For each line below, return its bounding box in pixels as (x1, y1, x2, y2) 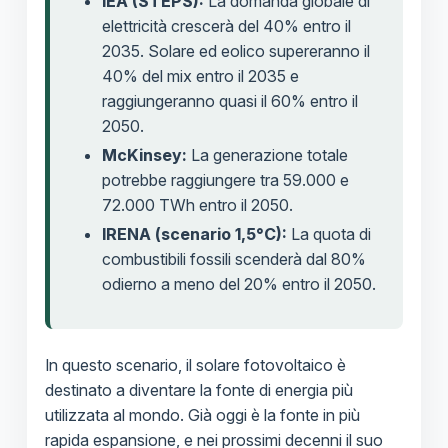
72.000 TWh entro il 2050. (101, 195, 293, 216)
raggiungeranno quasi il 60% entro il (101, 91, 358, 112)
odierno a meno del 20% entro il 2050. (101, 274, 376, 295)
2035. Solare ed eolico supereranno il (101, 41, 370, 62)
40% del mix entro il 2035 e (101, 66, 299, 87)
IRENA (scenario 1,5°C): (101, 224, 287, 245)
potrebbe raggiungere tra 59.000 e (101, 170, 349, 191)
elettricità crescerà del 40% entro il (101, 16, 351, 37)
